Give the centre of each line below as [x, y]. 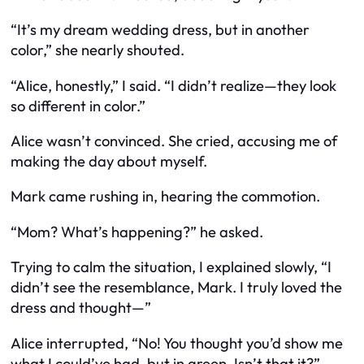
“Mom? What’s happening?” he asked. [137, 232]
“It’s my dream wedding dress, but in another [160, 30]
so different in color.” [78, 106]
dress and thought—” [81, 308]
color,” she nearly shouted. [97, 50]
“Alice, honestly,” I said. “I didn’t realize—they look [173, 85]
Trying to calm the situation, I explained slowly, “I [171, 267]
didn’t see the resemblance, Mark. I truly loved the [176, 288]
